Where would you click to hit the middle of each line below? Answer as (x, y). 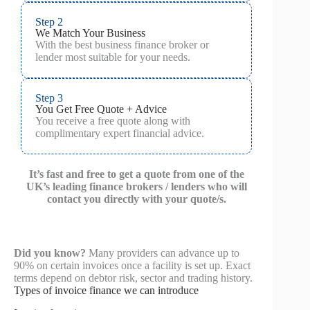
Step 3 (49, 98)
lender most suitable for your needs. (113, 57)
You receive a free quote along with (113, 120)
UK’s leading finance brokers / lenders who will (136, 186)
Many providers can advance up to (163, 253)
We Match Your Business (90, 33)
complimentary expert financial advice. (120, 133)
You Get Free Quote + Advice (101, 109)
